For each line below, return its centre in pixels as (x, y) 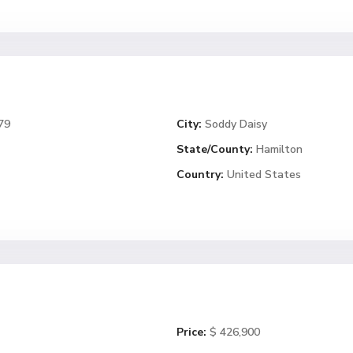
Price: (191, 332)
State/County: (215, 149)
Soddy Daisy (236, 124)
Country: (200, 175)
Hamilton (279, 149)
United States (262, 175)
